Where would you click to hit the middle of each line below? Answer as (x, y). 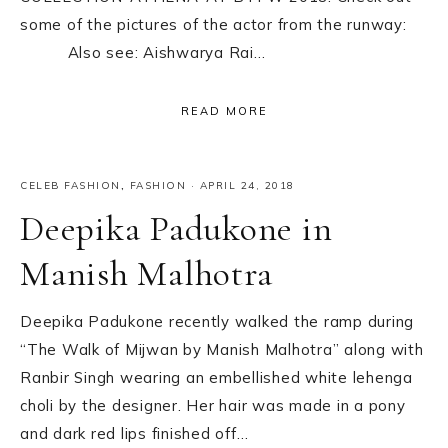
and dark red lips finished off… (134, 433)
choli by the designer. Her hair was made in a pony (213, 405)
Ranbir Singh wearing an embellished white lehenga (216, 377)
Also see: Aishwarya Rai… (143, 53)
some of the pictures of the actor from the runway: (223, 25)
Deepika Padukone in (176, 228)
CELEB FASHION (70, 185)
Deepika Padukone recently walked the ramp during (217, 321)
